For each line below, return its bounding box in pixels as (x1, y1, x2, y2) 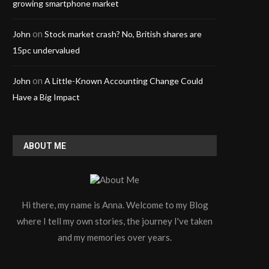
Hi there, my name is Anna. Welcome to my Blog (21, 199, 208, 211)
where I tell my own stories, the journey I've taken (17, 216, 213, 227)
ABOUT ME (23, 141, 66, 151)
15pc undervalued (13, 45, 80, 56)
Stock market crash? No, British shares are (44, 29, 202, 40)
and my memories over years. (58, 232, 172, 243)
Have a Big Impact (13, 92, 80, 103)
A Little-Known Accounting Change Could (44, 76, 203, 86)
